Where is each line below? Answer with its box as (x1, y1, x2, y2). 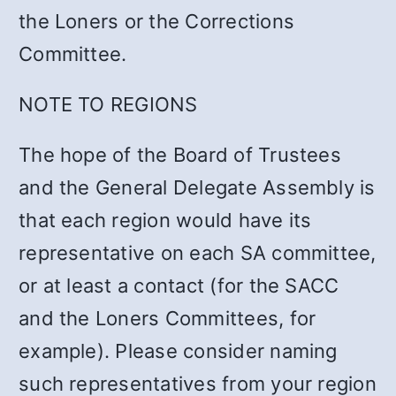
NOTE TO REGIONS (19, 92, 198, 116)
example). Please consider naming (19, 339, 338, 362)
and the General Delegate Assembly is (19, 175, 376, 199)
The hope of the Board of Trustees (19, 142, 341, 166)
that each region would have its (19, 208, 312, 232)
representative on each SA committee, (19, 240, 377, 264)
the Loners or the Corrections (19, 9, 295, 33)
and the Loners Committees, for (19, 306, 316, 330)
